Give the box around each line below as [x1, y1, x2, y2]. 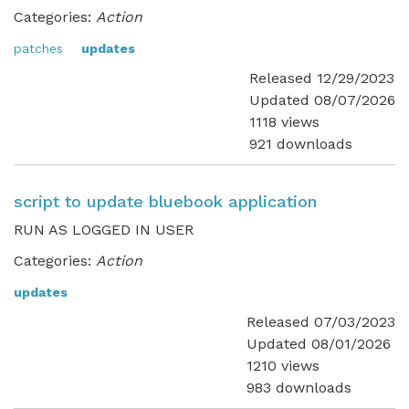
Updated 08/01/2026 [246, 335, 391, 352]
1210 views [246, 357, 320, 374]
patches [14, 41, 63, 56]
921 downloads [249, 135, 352, 152]
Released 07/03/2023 [246, 313, 395, 330]
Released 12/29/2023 [249, 69, 394, 87]
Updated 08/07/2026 [249, 91, 395, 109]
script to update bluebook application [14, 192, 317, 211]
